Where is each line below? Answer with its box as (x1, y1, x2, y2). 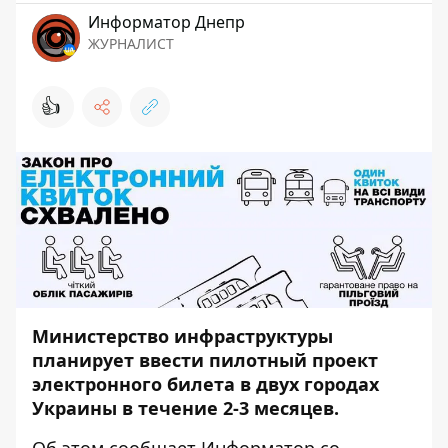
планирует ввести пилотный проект (32, 348, 378, 373)
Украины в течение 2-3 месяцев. (32, 396, 339, 421)
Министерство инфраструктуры (32, 324, 333, 349)
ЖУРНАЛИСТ (88, 34, 174, 54)
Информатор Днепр (88, 11, 245, 34)
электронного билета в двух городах (32, 372, 379, 397)
